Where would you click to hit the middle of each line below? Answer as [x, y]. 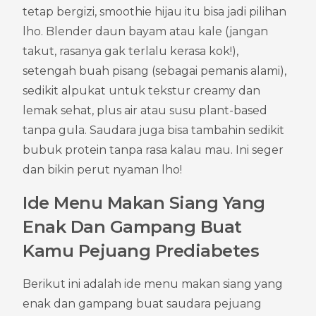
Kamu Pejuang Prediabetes [141, 250]
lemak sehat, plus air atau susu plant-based [145, 110]
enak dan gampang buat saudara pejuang [142, 303]
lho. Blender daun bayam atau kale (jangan [145, 31]
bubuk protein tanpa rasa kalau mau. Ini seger [153, 150]
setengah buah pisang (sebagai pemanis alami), [154, 71]
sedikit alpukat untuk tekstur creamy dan [141, 90]
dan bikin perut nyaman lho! [102, 169]
